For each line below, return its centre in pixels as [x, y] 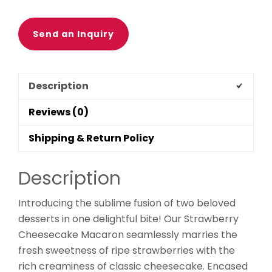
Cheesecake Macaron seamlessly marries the [128, 235]
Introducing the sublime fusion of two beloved [127, 203]
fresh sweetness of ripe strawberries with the [127, 251]
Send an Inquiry [73, 34]
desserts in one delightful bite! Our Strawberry [128, 219]
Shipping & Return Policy [91, 138]
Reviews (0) [59, 112]
